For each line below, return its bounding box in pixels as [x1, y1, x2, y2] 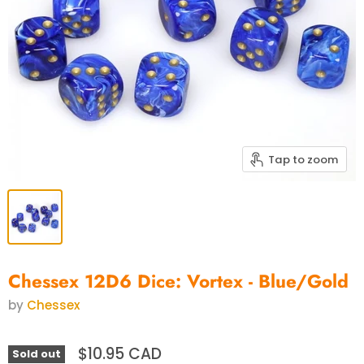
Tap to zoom [268, 151, 338, 167]
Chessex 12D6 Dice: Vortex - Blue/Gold [8, 268, 349, 295]
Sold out [12, 346, 61, 362]
